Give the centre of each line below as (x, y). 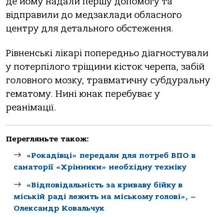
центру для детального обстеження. (90, 29)
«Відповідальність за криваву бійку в (104, 185)
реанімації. (31, 107)
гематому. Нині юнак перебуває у (83, 94)
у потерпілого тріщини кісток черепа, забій (105, 67)
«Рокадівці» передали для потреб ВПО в (111, 156)
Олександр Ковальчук (59, 208)
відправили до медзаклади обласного (94, 15)
